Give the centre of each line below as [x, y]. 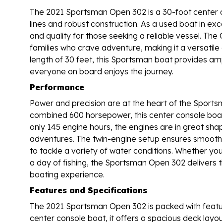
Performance [57, 87]
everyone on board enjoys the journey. [102, 71]
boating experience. [67, 174]
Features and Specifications [88, 190]
